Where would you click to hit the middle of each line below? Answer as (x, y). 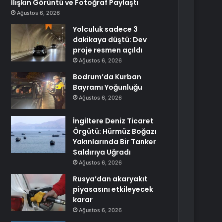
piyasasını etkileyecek (113, 189)
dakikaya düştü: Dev (110, 40)
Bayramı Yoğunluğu (108, 87)
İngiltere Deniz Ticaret (113, 121)
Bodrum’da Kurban (107, 77)
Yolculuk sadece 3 (106, 29)
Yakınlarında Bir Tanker (115, 142)
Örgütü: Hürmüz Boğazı (115, 131)
